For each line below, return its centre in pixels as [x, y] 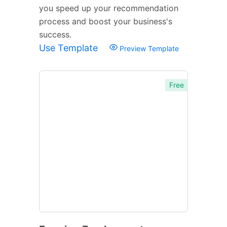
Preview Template [148, 48]
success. [55, 34]
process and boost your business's [106, 21]
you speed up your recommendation [109, 8]
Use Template [70, 48]
